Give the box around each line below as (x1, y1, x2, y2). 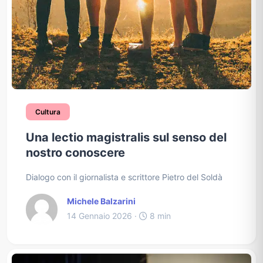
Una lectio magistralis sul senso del (26, 130, 227, 144)
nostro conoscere (26, 145, 125, 160)
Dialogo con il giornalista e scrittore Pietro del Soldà (26, 171, 222, 182)
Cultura (35, 107, 60, 116)
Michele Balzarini (67, 195, 136, 206)
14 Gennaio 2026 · (67, 210, 139, 221)
